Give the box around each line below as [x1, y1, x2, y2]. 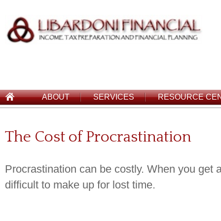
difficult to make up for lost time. [5, 179, 155, 191]
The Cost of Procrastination [5, 129, 191, 146]
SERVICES [93, 93, 134, 101]
